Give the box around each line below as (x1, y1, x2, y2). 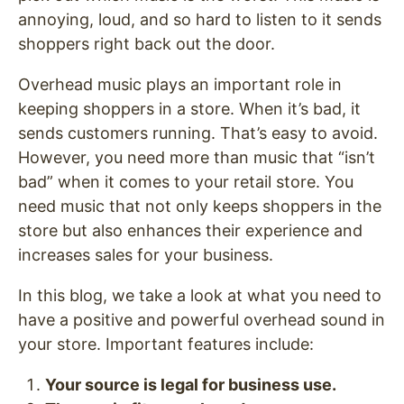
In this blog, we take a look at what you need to (18, 286, 381, 306)
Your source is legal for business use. (45, 375, 336, 395)
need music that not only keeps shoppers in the (18, 197, 381, 216)
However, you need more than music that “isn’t (18, 148, 375, 168)
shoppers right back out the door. (18, 34, 275, 54)
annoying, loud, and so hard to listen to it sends (18, 10, 381, 30)
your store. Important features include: (18, 335, 314, 354)
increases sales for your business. (18, 245, 273, 265)
